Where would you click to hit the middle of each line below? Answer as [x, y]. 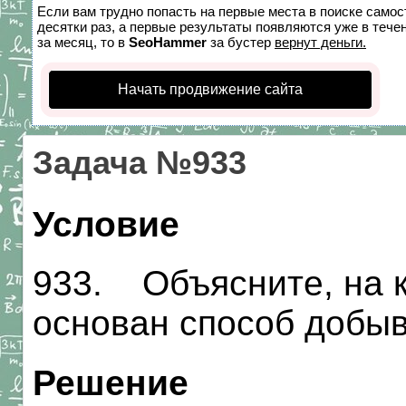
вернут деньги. [320, 42]
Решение [111, 382]
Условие [106, 224]
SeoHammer [168, 42]
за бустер [241, 42]
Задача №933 [140, 163]
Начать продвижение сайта [210, 89]
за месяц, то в [83, 42]
